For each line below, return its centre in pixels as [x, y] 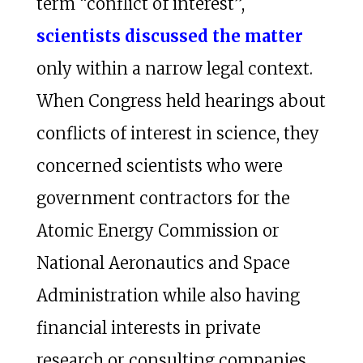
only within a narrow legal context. [174, 68]
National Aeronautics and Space [163, 263]
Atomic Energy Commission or [158, 230]
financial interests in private [148, 327]
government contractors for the [163, 198]
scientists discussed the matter [169, 36]
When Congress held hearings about [181, 100]
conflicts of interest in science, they [177, 133]
